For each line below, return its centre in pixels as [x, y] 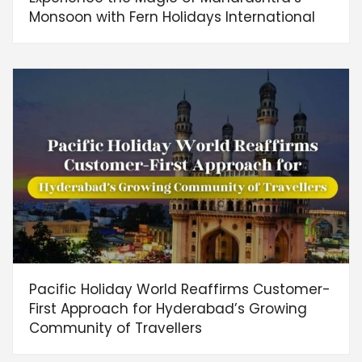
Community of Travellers [116, 328]
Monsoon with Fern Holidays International [172, 17]
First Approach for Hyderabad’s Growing [168, 308]
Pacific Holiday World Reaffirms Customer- [180, 289]
